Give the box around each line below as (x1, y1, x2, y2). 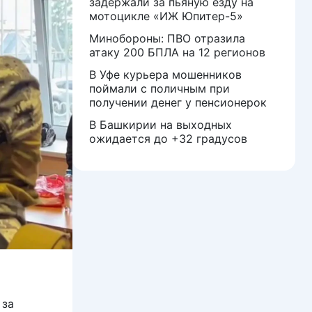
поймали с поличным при (89, 81, 230, 95)
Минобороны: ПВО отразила (89, 31, 245, 45)
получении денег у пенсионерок (89, 95, 267, 109)
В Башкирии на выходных (89, 118, 232, 132)
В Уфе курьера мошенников (89, 68, 242, 81)
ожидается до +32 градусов (89, 132, 247, 146)
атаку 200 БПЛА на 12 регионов (89, 45, 265, 59)
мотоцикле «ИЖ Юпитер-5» (89, 9, 243, 23)
